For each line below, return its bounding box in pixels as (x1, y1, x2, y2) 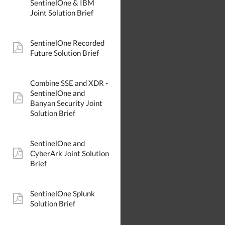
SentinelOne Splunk (30, 189, 95, 198)
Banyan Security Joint (30, 98, 102, 108)
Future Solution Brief (30, 48, 99, 58)
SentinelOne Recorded (30, 38, 104, 48)
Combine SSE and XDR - (30, 78, 108, 88)
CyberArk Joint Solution (30, 149, 109, 158)
